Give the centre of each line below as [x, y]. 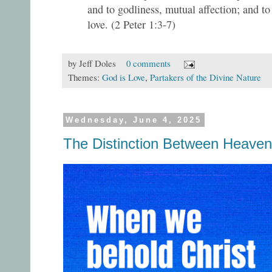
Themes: [85, 77]
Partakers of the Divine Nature [206, 77]
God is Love [124, 77]
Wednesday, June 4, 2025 [134, 120]
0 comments [148, 63]
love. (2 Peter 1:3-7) [131, 24]
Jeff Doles [97, 63]
